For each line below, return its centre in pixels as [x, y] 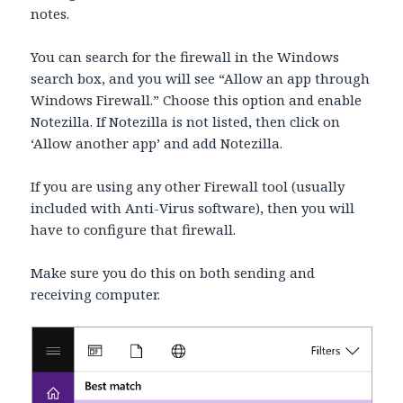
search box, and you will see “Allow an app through [201, 78]
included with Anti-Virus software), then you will [193, 207]
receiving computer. [96, 294]
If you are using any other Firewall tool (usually [188, 186]
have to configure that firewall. [134, 229]
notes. [50, 13]
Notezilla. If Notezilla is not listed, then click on [186, 121]
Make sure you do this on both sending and [173, 272]
